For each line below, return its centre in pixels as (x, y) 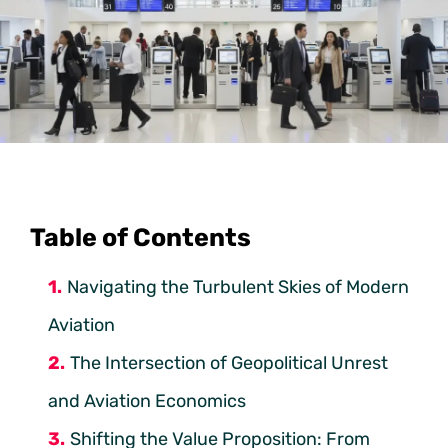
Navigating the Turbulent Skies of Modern (238, 286)
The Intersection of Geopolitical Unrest (229, 362)
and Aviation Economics (147, 400)
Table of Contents (140, 237)
